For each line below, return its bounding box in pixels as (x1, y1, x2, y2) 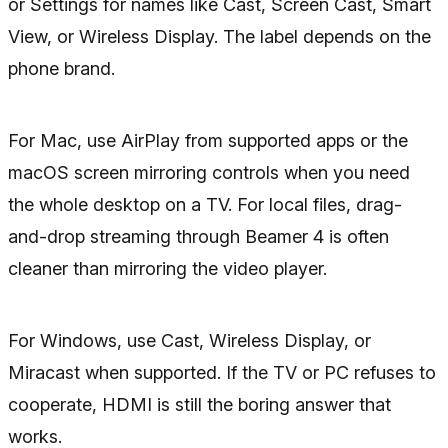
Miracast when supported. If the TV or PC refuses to (8, 362, 436, 383)
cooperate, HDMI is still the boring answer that (8, 394, 391, 415)
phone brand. (8, 58, 115, 79)
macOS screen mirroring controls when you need (8, 162, 410, 183)
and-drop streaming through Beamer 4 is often (8, 226, 389, 247)
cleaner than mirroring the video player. (8, 258, 327, 279)
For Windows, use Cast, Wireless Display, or (8, 330, 371, 351)
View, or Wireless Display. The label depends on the (8, 26, 431, 47)
